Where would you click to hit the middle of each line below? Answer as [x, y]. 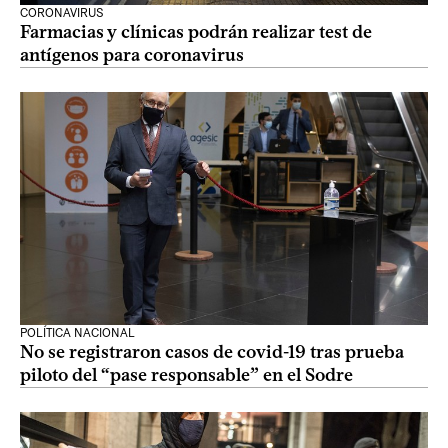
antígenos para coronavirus [132, 55]
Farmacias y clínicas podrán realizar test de [196, 32]
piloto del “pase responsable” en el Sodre [186, 375]
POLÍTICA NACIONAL [77, 333]
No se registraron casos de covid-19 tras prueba [212, 352]
